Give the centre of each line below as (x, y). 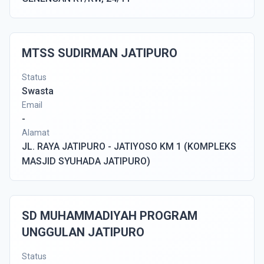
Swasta (38, 91)
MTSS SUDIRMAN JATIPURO (100, 53)
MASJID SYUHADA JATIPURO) (86, 161)
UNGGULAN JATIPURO (83, 232)
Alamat (36, 133)
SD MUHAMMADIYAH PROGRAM (110, 216)
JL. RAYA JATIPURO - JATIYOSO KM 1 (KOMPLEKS (129, 146)
